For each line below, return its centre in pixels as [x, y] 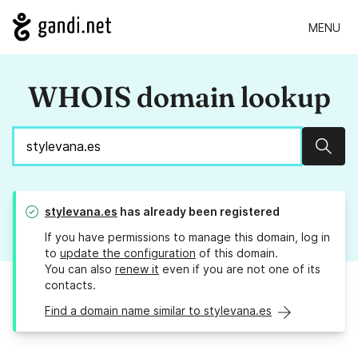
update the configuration [128, 253]
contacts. [70, 285]
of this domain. [237, 253]
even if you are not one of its [240, 269]
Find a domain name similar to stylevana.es [158, 311]
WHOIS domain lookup [179, 97]
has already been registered [199, 212]
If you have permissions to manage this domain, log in [187, 237]
